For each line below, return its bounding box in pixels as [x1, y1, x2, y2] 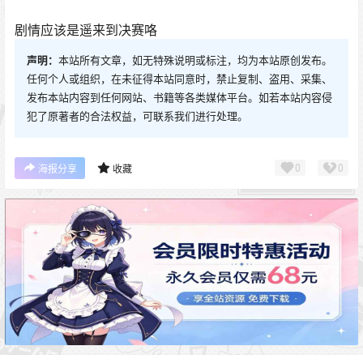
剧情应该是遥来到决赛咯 [15, 21, 157, 38]
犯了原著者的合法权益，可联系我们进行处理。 [27, 109, 248, 122]
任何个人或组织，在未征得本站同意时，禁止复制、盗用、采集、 [27, 71, 332, 85]
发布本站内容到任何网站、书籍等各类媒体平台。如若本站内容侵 [27, 90, 332, 104]
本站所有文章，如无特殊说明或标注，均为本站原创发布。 [58, 53, 332, 66]
